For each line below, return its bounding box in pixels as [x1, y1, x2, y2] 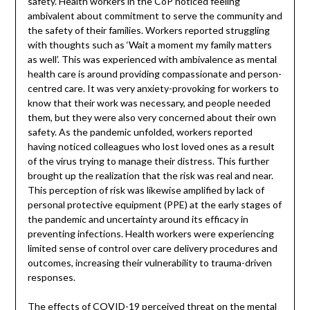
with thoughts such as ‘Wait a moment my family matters [27, 38, 272, 51]
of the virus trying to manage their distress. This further [27, 154, 269, 167]
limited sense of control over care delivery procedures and [27, 241, 277, 254]
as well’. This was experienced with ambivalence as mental [27, 53, 277, 65]
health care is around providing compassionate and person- [27, 67, 282, 80]
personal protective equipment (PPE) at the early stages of [27, 198, 282, 210]
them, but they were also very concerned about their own [27, 111, 276, 123]
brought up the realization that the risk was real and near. [27, 169, 273, 181]
